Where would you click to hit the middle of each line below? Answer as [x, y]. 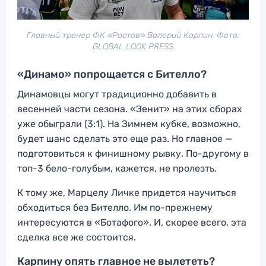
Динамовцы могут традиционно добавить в [117, 94]
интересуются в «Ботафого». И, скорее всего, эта [132, 222]
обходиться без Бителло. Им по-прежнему [115, 207]
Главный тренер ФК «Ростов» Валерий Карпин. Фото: [133, 35]
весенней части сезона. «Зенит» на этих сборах [130, 109]
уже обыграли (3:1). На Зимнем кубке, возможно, [129, 123]
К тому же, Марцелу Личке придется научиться [127, 192]
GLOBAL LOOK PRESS [133, 46]
